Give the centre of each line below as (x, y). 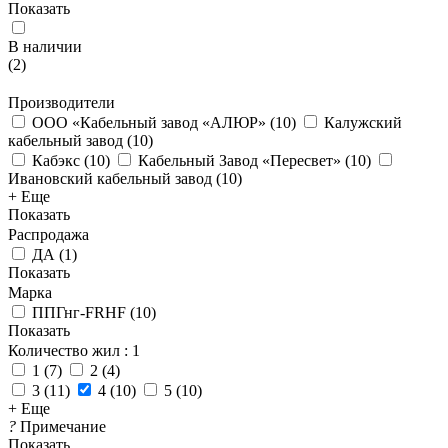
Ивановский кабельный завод (110, 178)
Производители (61, 102)
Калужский (363, 122)
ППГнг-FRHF (79, 312)
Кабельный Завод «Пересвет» (239, 160)
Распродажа (48, 234)
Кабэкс (56, 160)
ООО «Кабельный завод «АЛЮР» (149, 122)
